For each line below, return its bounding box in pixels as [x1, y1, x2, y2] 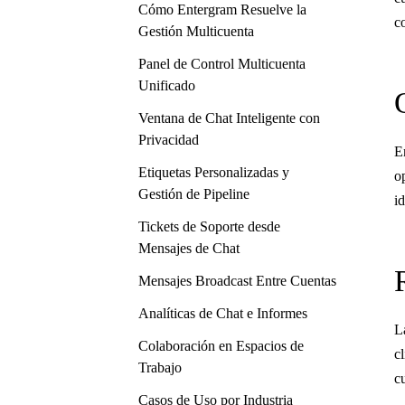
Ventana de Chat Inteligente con [138, 110, 320, 126]
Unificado [138, 78, 195, 93]
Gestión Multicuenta [138, 24, 254, 39]
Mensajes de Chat [138, 240, 240, 256]
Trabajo [138, 360, 182, 375]
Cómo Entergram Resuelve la [138, 2, 306, 17]
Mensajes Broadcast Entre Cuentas [138, 273, 336, 288]
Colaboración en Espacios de [138, 338, 304, 353]
